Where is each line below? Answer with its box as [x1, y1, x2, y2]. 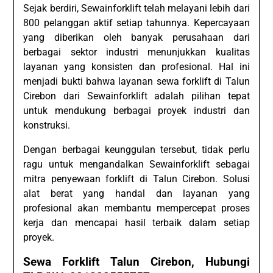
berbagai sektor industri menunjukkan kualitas [23, 46, 250, 58]
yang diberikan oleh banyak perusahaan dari [23, 31, 250, 43]
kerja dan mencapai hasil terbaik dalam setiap [23, 216, 250, 229]
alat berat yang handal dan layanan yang [23, 187, 250, 199]
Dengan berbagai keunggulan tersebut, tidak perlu [23, 143, 250, 155]
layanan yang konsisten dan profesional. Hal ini [23, 60, 250, 73]
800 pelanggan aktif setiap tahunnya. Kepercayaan [23, 16, 250, 29]
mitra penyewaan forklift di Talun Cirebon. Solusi [23, 172, 250, 185]
